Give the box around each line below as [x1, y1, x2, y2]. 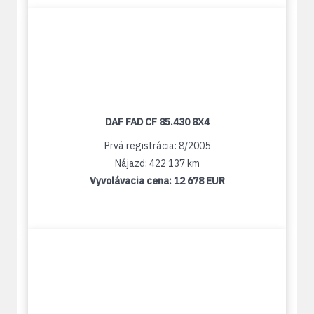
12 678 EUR [173, 175, 225, 188]
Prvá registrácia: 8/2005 [104, 139, 210, 153]
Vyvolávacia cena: [89, 175, 174, 188]
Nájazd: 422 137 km [114, 157, 200, 170]
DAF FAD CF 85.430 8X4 [104, 116, 210, 129]
